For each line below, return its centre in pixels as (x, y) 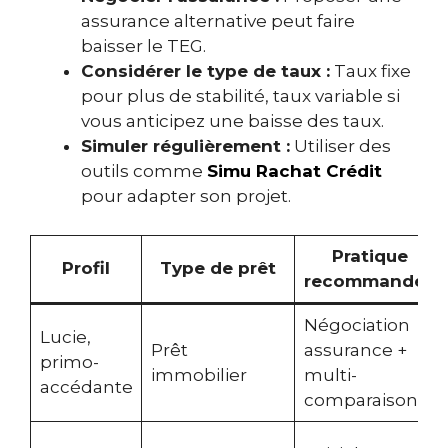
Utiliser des (340, 146)
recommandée (369, 280)
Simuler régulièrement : (185, 146)
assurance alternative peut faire (218, 21)
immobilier (198, 374)
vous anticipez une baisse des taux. (232, 121)
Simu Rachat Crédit (294, 171)
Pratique (369, 255)
